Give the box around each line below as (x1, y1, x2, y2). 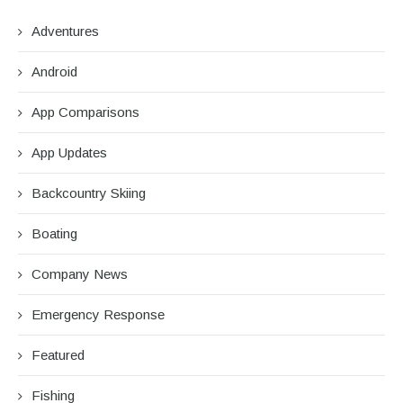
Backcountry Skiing (31, 184, 146, 201)
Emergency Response (31, 306, 165, 322)
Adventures (31, 22, 99, 39)
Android (31, 63, 77, 79)
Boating (31, 225, 77, 241)
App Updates (31, 144, 107, 160)
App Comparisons (31, 103, 139, 120)
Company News (31, 265, 128, 282)
